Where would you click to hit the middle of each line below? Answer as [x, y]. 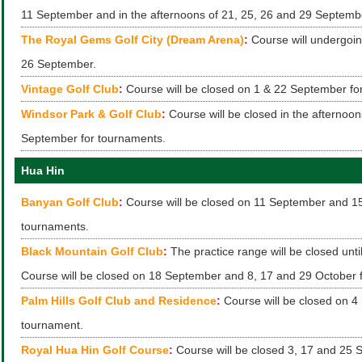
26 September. [59, 64]
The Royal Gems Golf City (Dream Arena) [133, 40]
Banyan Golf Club [70, 202]
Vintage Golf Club [70, 89]
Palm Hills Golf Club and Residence [119, 301]
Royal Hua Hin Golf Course [95, 350]
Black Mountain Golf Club [92, 251]
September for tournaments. [93, 138]
